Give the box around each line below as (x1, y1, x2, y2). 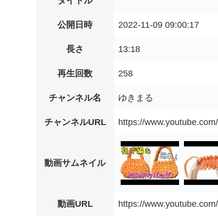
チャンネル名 (49, 93, 101, 103)
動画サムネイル (44, 158, 106, 168)
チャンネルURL (44, 117, 106, 127)
